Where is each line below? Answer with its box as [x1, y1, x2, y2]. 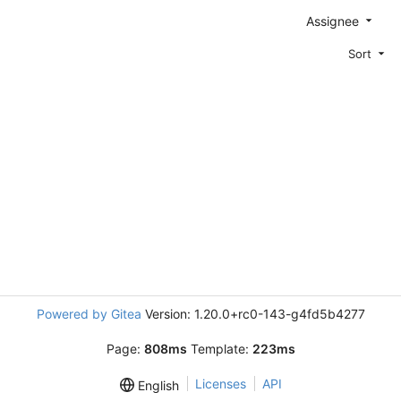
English [133, 378, 179, 394]
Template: [186, 341, 252, 356]
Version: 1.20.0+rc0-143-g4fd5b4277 [141, 306, 365, 321]
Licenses [194, 376, 246, 391]
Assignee [306, 13, 363, 29]
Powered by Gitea [36, 306, 141, 321]
